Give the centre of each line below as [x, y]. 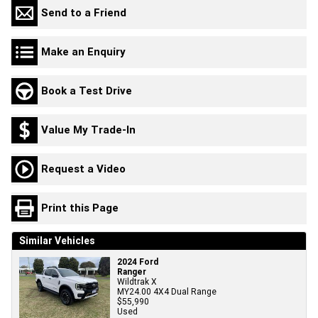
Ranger [132, 271]
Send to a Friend [84, 13]
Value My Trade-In [88, 130]
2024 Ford [138, 261]
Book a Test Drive [87, 91]
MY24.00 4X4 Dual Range [167, 291]
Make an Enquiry [83, 52]
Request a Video [83, 169]
